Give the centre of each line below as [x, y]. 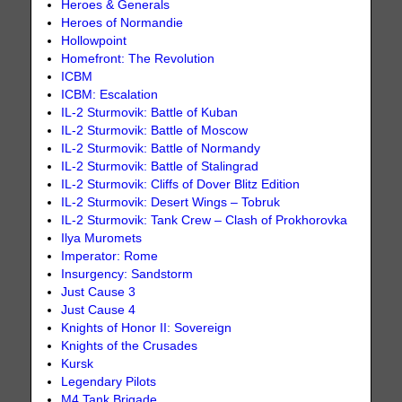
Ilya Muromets [102, 238]
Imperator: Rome [110, 256]
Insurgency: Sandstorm [127, 274]
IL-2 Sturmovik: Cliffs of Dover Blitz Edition [181, 184]
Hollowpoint [94, 40]
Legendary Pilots [109, 381]
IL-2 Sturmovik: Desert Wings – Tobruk [171, 202]
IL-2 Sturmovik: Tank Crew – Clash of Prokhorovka [205, 220]
